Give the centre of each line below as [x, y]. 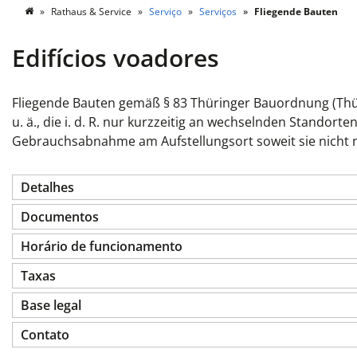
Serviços [219, 12]
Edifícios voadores [116, 58]
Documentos [60, 217]
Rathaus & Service [91, 12]
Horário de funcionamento [102, 247]
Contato [45, 335]
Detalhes [47, 188]
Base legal [51, 306]
